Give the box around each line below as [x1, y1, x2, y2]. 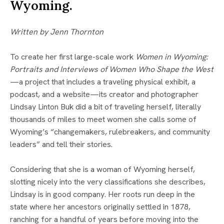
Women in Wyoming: [135, 51, 208, 62]
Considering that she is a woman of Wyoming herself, [10, 164, 195, 175]
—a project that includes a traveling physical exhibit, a [10, 76, 195, 87]
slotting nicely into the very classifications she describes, [10, 176, 205, 187]
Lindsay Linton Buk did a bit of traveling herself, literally [10, 101, 201, 112]
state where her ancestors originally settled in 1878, [10, 201, 190, 212]
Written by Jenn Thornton [10, 26, 103, 37]
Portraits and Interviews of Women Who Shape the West [10, 64, 213, 75]
